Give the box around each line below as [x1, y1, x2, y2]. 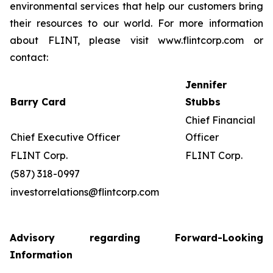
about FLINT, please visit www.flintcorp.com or [10, 34, 263, 46]
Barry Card [10, 96, 66, 108]
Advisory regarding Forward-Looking [10, 232, 263, 244]
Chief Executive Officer [10, 131, 120, 143]
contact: [10, 51, 48, 63]
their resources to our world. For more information [10, 17, 263, 29]
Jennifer [185, 79, 227, 91]
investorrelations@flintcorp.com [10, 186, 159, 198]
